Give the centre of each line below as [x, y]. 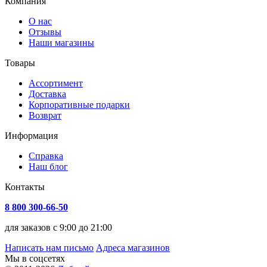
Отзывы [45, 32]
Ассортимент [56, 83]
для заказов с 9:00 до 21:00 [58, 227]
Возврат [45, 115]
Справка [46, 156]
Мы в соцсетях [35, 258]
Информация [31, 135]
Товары [20, 63]
